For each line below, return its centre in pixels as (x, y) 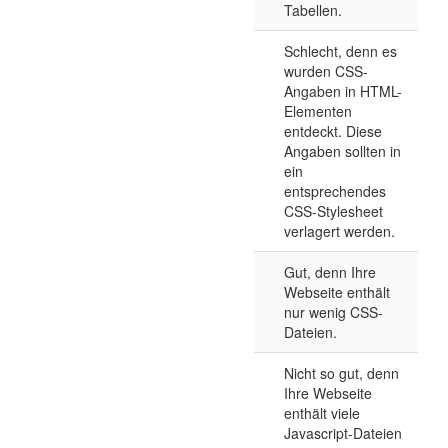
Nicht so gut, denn (341, 373)
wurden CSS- (326, 71)
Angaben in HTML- (343, 91)
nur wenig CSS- (333, 312)
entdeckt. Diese (333, 131)
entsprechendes (335, 191)
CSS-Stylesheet (333, 211)
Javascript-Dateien (343, 433)
